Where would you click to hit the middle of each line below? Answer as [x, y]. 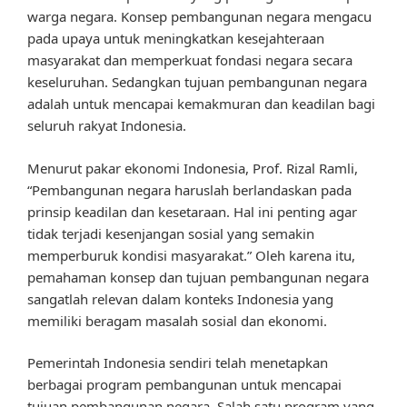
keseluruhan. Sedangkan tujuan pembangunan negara [197, 82]
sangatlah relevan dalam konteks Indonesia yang [180, 298]
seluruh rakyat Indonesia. [107, 126]
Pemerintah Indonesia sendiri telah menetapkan [178, 363]
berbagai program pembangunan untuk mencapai [184, 385]
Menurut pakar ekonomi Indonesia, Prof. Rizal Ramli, [193, 168]
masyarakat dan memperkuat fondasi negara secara [190, 60]
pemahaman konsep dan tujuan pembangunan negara [198, 277]
